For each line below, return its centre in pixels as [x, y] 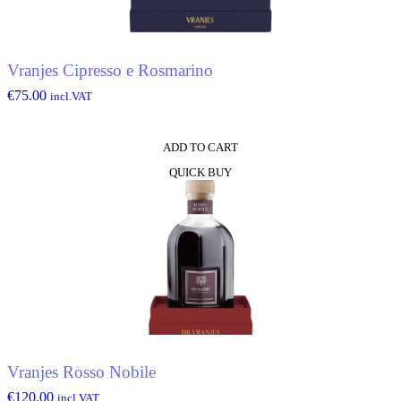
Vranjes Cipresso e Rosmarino [110, 71]
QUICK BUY [200, 172]
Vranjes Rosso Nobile [81, 372]
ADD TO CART [200, 147]
